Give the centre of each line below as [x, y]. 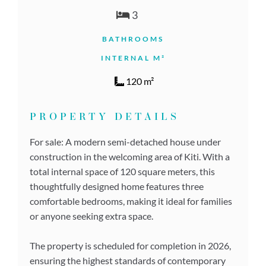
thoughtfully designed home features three [117, 186]
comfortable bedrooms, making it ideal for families [131, 201]
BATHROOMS [133, 39]
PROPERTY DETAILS [104, 117]
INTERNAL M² [133, 58]
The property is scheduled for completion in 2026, [130, 245]
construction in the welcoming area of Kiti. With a [130, 156]
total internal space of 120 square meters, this [122, 171]
